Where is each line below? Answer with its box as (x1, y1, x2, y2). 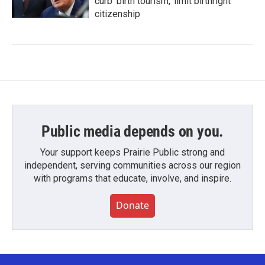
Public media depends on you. (41, 122, 224, 141)
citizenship (95, 8, 140, 20)
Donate (116, 199, 149, 212)
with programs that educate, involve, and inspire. (34, 173, 231, 185)
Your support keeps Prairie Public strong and (40, 147, 225, 159)
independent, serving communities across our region (24, 160, 241, 172)
